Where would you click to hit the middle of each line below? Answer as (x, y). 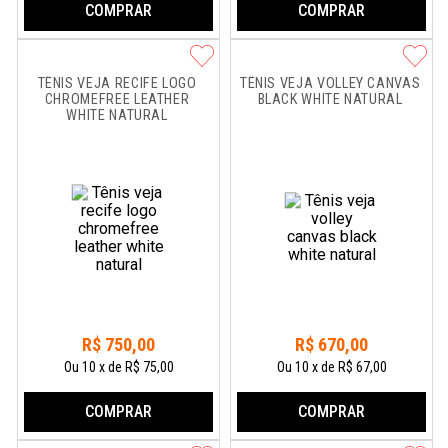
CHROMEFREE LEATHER (119, 99)
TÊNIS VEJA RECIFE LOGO (119, 83)
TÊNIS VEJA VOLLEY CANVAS (331, 83)
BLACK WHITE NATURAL (330, 99)
